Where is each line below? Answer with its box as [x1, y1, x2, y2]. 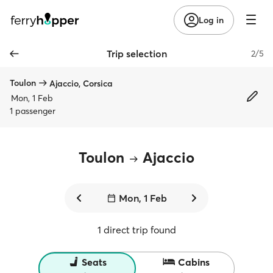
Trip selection [106, 48, 167, 60]
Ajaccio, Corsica [49, 77, 113, 89]
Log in [199, 14, 224, 26]
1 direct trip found [97, 224, 176, 236]
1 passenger [10, 105, 55, 116]
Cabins [177, 256, 210, 268]
